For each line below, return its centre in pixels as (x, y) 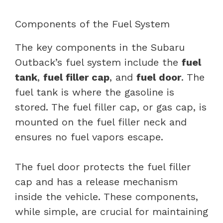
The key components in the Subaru (100, 47)
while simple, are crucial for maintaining (111, 211)
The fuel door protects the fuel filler (103, 167)
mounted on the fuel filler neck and (101, 122)
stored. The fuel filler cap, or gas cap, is (111, 107)
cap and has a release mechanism (96, 181)
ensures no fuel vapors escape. (89, 137)
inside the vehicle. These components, (107, 196)
